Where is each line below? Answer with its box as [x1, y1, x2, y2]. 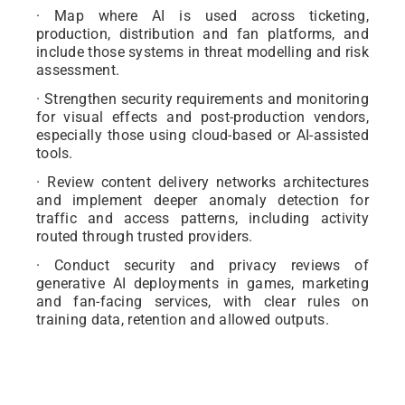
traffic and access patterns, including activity [36, 210, 369, 228]
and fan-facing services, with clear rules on [36, 293, 369, 311]
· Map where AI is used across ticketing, [36, 7, 369, 25]
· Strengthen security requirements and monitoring [36, 90, 369, 108]
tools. [36, 145, 73, 163]
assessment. [36, 61, 120, 80]
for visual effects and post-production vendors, [36, 108, 369, 127]
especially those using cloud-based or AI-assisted [36, 127, 369, 145]
